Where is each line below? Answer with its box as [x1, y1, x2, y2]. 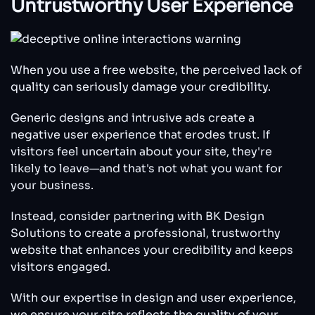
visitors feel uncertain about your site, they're [11, 143, 272, 159]
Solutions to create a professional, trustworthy [11, 225, 281, 240]
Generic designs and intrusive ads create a [11, 110, 255, 125]
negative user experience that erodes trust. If [11, 127, 270, 142]
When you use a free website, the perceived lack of [11, 62, 302, 77]
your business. [11, 177, 94, 193]
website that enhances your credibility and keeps [11, 242, 293, 257]
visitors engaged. [11, 259, 110, 274]
